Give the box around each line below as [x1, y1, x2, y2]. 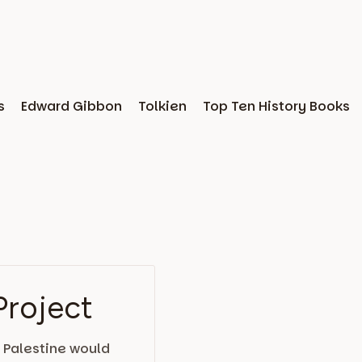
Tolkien [138, 97, 187, 116]
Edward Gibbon [21, 97, 122, 116]
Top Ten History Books [203, 97, 350, 116]
